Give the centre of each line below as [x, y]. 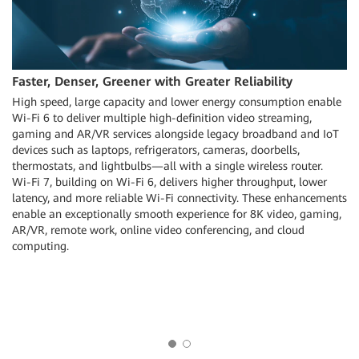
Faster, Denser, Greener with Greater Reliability [152, 82]
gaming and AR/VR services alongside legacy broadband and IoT [175, 134]
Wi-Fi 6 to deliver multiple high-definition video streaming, [162, 118]
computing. [40, 246]
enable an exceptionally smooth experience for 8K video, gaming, [177, 214]
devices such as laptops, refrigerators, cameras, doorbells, [156, 150]
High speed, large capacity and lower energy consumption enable [177, 102]
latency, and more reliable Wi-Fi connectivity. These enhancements [179, 198]
